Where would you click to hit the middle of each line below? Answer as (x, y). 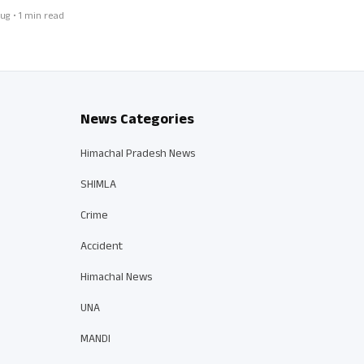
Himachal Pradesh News (137, 155)
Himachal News (116, 279)
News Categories (137, 121)
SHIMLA (98, 186)
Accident (101, 248)
